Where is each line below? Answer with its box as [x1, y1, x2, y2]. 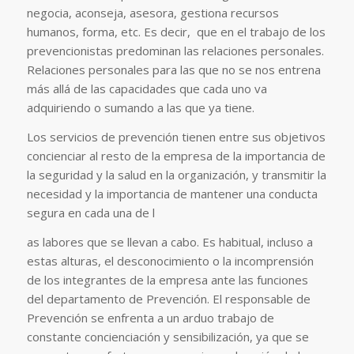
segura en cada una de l [26, 205, 155, 220]
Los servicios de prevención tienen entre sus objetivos [26, 129, 326, 145]
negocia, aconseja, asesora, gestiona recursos [26, 5, 279, 21]
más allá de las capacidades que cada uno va [26, 81, 267, 97]
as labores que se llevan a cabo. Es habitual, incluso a [26, 233, 313, 250]
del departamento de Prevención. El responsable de [26, 290, 311, 307]
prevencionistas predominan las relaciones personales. [26, 43, 324, 59]
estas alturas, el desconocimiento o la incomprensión [26, 252, 314, 269]
